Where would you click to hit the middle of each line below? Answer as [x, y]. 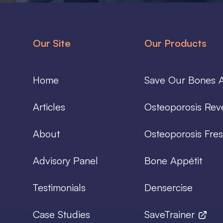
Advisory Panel [65, 161]
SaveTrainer [171, 215]
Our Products [176, 43]
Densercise [169, 188]
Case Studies [61, 215]
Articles [49, 107]
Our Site [52, 43]
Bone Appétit [173, 161]
